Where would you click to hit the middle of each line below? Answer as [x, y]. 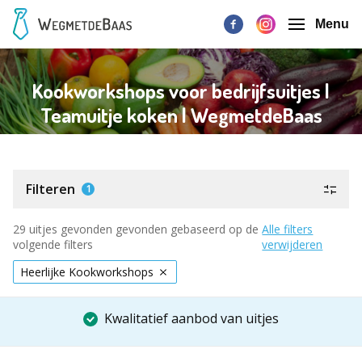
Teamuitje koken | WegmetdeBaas [181, 115]
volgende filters [53, 244]
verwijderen [293, 244]
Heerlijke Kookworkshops [87, 272]
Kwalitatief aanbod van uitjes [192, 318]
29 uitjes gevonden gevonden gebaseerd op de [136, 229]
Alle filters [288, 229]
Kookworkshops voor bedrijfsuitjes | [181, 91]
